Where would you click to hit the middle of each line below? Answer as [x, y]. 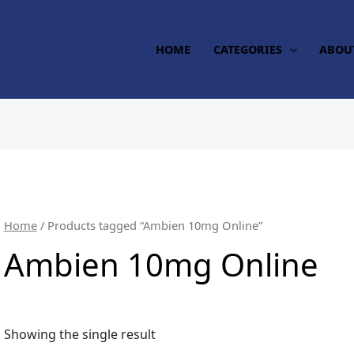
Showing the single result [79, 334]
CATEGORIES [248, 49]
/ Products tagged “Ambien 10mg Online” [149, 226]
